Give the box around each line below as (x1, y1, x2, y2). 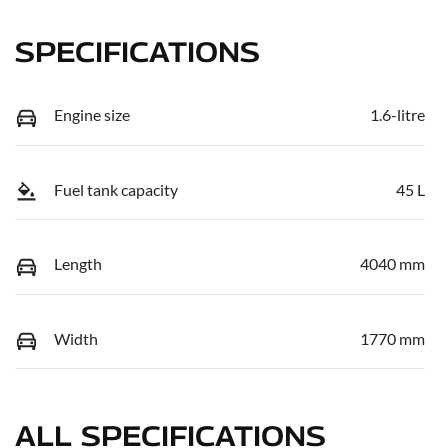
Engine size (54, 105, 130, 125)
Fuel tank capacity (54, 179, 178, 199)
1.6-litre (370, 105, 425, 125)
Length (54, 254, 102, 274)
